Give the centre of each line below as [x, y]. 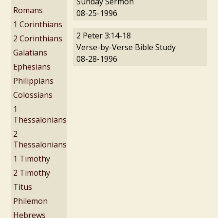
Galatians [30, 52]
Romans [28, 10]
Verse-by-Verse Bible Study [126, 47]
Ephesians [32, 66]
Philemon [31, 201]
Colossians [33, 95]
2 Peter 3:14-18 [104, 35]
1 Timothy [32, 158]
